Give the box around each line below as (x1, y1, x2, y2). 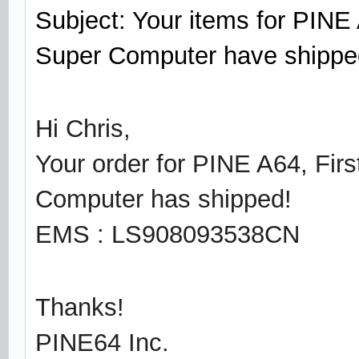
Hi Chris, (35, 115, 131, 143)
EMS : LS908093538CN (35, 220, 300, 248)
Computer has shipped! (35, 185, 292, 213)
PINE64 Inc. (35, 329, 169, 357)
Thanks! (35, 293, 124, 321)
